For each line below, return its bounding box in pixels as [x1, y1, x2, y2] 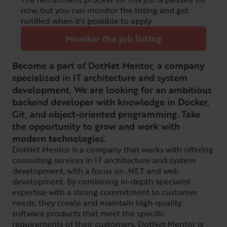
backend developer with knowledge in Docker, [12, 95, 209, 108]
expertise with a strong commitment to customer [12, 186, 198, 198]
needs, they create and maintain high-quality [12, 197, 182, 209]
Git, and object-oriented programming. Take [12, 107, 201, 121]
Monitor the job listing [65, 32, 162, 45]
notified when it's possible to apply [21, 15, 152, 27]
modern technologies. [12, 132, 106, 145]
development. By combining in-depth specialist [12, 175, 191, 187]
